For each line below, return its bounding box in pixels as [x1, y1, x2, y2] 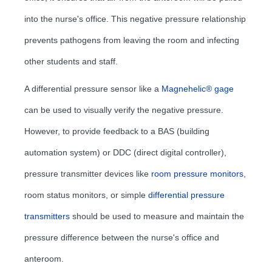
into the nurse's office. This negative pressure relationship [24, 13, 246, 24]
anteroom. [24, 253, 64, 263]
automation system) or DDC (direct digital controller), [24, 147, 226, 157]
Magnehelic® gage [161, 83, 234, 93]
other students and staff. [24, 56, 118, 66]
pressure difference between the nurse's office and [24, 232, 219, 242]
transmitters [24, 211, 70, 221]
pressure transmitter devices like [24, 168, 151, 178]
